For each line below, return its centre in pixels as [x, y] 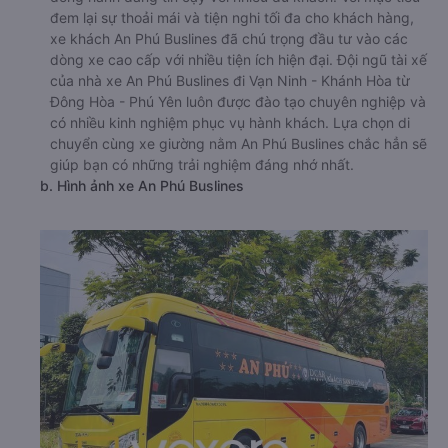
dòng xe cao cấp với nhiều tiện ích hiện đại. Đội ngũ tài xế [238, 60]
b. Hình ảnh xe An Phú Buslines [142, 186]
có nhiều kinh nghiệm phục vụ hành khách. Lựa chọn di [230, 123]
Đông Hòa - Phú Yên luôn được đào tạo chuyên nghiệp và [238, 102]
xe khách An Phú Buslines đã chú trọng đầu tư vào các [229, 39]
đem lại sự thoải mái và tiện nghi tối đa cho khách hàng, [232, 18]
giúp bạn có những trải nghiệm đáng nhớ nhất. [202, 165]
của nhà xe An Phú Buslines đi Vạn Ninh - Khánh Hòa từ [230, 81]
